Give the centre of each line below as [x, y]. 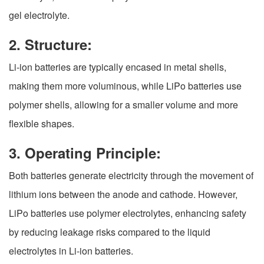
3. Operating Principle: [85, 153]
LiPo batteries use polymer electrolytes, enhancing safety [128, 213]
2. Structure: [50, 44]
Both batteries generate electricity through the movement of [131, 176]
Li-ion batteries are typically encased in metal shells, [118, 67]
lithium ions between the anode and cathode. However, [123, 194]
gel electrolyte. [39, 15]
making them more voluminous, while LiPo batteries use [125, 86]
